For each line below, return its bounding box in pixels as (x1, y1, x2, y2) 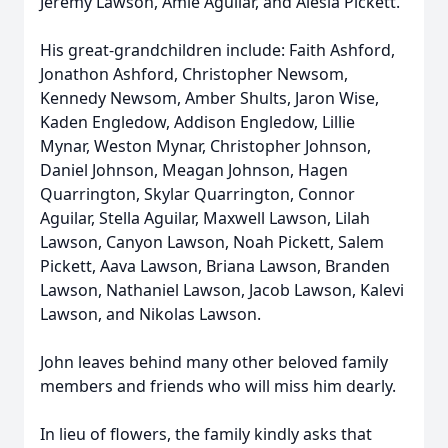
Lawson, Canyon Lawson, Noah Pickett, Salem (40, 231, 384, 253)
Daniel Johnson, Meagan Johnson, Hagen (40, 159, 348, 181)
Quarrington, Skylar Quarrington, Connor (40, 183, 355, 205)
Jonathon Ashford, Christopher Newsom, (40, 63, 348, 85)
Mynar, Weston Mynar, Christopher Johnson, (40, 135, 371, 157)
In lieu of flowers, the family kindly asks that (40, 423, 372, 445)
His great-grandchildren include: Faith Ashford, (40, 39, 395, 61)
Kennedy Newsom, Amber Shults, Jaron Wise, (40, 87, 379, 109)
